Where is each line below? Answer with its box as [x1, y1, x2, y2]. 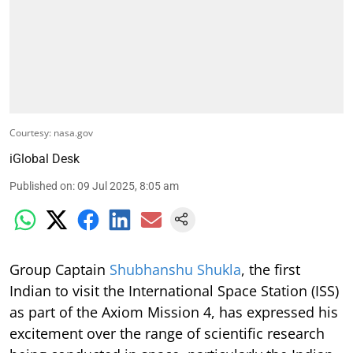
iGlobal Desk [9, 150, 80, 166]
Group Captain [9, 259, 110, 279]
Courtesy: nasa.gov [9, 125, 93, 139]
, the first [241, 259, 300, 279]
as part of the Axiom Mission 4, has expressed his [9, 302, 338, 321]
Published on [9, 179, 72, 192]
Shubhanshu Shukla [110, 259, 241, 279]
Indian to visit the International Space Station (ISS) [9, 281, 339, 300]
